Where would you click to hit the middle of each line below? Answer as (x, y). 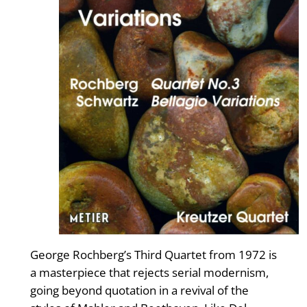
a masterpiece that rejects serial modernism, (149, 273)
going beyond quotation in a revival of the (139, 291)
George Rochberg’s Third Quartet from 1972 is (153, 255)
